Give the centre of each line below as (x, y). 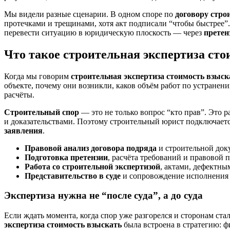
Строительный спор (42, 112)
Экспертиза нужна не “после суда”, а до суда (103, 196)
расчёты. (19, 94)
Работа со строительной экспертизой (92, 166)
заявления (23, 130)
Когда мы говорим (37, 76)
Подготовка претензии (66, 157)
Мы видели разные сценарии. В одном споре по (90, 14)
